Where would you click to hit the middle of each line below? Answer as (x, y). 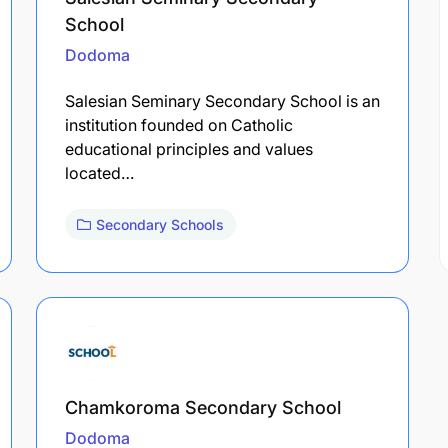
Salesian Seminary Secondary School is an (222, 100)
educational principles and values (189, 148)
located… (99, 172)
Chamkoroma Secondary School (203, 407)
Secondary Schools (160, 224)
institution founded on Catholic (179, 124)
